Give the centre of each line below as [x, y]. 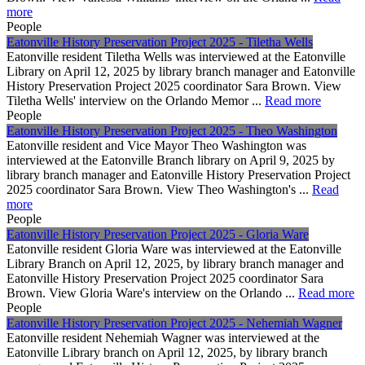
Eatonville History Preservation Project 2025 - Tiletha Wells [160, 42]
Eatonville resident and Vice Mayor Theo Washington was [156, 145]
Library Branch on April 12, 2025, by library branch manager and [175, 263]
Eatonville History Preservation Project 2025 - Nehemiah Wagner [174, 323]
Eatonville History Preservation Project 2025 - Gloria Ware [158, 234]
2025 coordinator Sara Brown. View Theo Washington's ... [159, 189]
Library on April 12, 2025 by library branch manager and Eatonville [181, 71]
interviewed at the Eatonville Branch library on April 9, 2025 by [171, 160]
